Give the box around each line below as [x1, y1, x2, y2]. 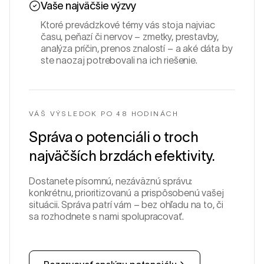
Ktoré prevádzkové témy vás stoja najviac [41, 19, 215, 30]
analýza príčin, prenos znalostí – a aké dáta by [41, 43, 233, 54]
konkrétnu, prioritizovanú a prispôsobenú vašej [29, 187, 224, 198]
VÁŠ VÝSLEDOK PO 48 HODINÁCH [29, 110, 179, 117]
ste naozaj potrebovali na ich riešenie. [41, 55, 197, 65]
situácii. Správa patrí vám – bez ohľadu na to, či [29, 199, 224, 210]
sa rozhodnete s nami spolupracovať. [29, 211, 184, 222]
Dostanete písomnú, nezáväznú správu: [29, 176, 193, 186]
